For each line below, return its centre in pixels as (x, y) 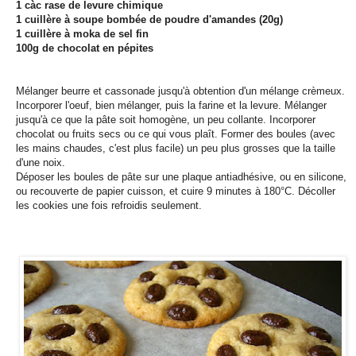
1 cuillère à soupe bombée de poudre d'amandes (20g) (149, 20)
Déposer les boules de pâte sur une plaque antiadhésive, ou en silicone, (181, 177)
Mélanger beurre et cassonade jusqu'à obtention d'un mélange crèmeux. (180, 91)
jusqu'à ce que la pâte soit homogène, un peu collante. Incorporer (166, 120)
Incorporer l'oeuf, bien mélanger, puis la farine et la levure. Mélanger (171, 106)
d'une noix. (41, 163)
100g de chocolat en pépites (85, 48)
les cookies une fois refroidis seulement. (109, 206)
